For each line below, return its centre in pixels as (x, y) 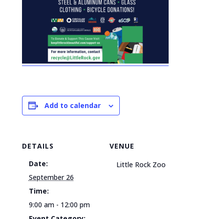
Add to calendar (72, 105)
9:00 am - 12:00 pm (59, 205)
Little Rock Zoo (141, 164)
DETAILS (38, 146)
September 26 (51, 177)
